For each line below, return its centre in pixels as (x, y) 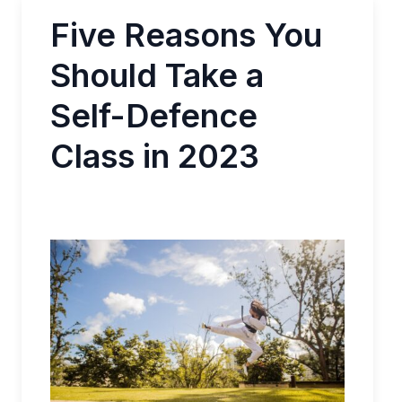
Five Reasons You (186, 35)
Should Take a (157, 75)
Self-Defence (154, 116)
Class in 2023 (155, 156)
